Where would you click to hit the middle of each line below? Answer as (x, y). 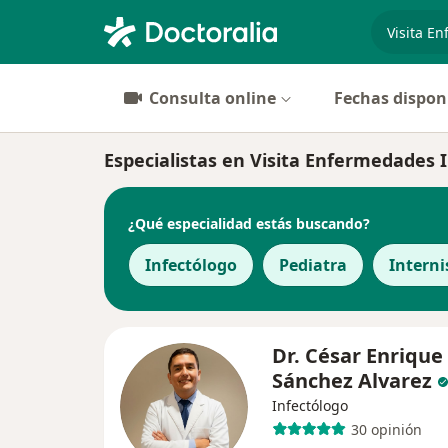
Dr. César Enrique (357, 355)
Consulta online (212, 98)
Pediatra (313, 265)
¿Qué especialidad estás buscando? (249, 223)
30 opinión (386, 429)
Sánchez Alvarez (352, 380)
